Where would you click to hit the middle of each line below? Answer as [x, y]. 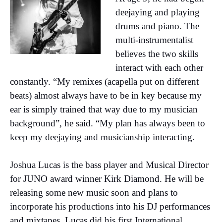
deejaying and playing [158, 12]
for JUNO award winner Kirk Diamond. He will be [107, 178]
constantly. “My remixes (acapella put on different [104, 81]
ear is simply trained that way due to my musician [104, 109]
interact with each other [159, 67]
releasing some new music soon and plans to [94, 192]
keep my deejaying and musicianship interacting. [102, 137]
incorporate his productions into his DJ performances [110, 206]
